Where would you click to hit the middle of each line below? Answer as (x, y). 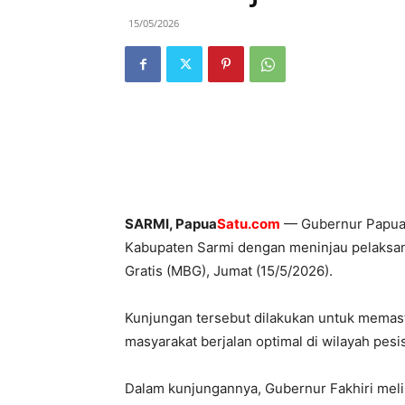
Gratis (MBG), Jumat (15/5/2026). (229, 271)
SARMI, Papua (171, 224)
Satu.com (249, 224)
